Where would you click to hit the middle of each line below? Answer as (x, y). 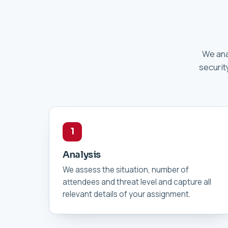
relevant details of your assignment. (126, 194)
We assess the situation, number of (126, 169)
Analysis (82, 154)
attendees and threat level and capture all (137, 182)
